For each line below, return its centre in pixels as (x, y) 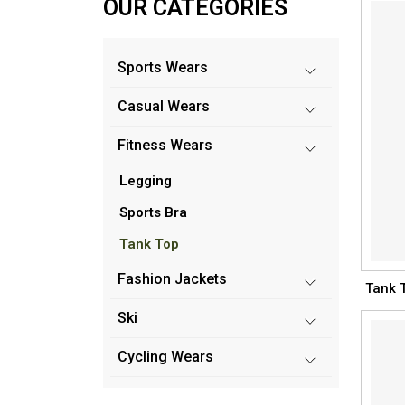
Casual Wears (164, 106)
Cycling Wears (165, 357)
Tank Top (149, 244)
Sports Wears (163, 67)
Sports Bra (153, 212)
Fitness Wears (165, 145)
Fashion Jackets (172, 279)
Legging (146, 181)
